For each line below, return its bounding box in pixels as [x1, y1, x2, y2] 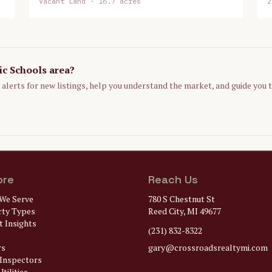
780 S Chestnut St [148, 193, 215, 205]
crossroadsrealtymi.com [174, 242, 268, 253]
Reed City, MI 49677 [148, 205, 221, 217]
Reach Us [148, 172, 198, 186]
